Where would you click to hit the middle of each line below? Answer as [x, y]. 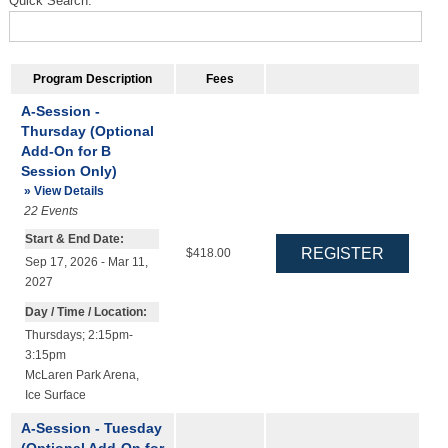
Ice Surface [55, 394]
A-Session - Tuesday [91, 427]
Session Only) [68, 170]
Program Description [92, 78]
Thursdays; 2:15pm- [78, 334]
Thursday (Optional [87, 130]
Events [59, 210]
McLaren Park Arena [80, 374]
